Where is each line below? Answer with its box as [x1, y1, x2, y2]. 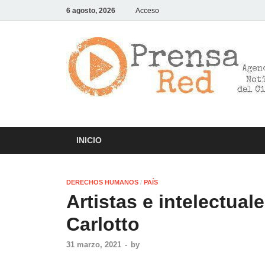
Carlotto [66, 213, 140, 235]
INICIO [76, 135, 102, 146]
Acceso [135, 6, 159, 15]
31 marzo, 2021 [66, 240, 121, 250]
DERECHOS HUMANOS [66, 178, 138, 186]
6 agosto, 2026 [66, 6, 115, 15]
